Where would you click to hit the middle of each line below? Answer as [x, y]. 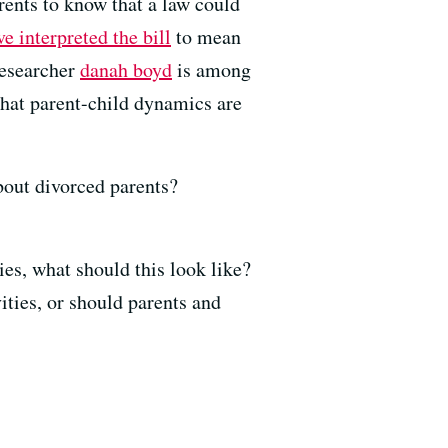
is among [211, 70]
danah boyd [126, 70]
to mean [206, 37]
